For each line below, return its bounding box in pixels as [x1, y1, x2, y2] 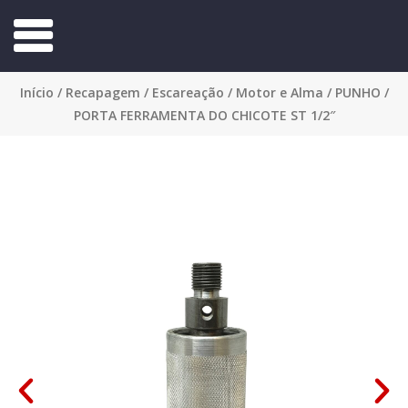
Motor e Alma [235, 84, 323, 101]
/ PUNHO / [322, 84, 389, 101]
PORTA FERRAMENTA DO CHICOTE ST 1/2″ [73, 107, 335, 124]
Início [19, 84, 54, 101]
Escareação [151, 84, 224, 101]
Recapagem [65, 84, 140, 101]
